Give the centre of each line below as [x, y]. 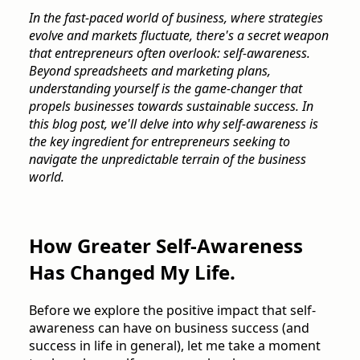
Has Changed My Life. [132, 272]
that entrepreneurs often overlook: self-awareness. [170, 53]
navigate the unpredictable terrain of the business [168, 159]
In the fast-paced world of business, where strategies [176, 17]
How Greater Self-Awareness [166, 245]
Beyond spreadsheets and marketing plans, [150, 70]
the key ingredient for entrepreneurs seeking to [160, 141]
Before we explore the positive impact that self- [172, 310]
